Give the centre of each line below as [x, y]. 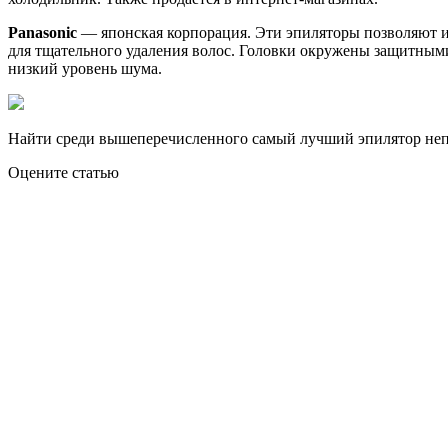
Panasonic [42, 32]
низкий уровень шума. [85, 68]
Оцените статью [63, 172]
